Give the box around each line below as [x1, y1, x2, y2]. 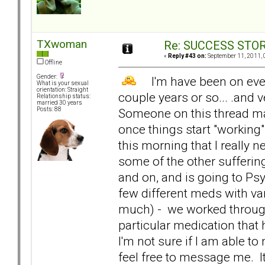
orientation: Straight [37, 86, 88, 93]
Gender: [37, 73, 59, 80]
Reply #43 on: [168, 53, 206, 60]
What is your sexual [37, 80, 89, 87]
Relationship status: [37, 93, 91, 100]
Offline [44, 59, 62, 66]
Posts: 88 [37, 106, 62, 113]
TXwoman [37, 37, 87, 51]
